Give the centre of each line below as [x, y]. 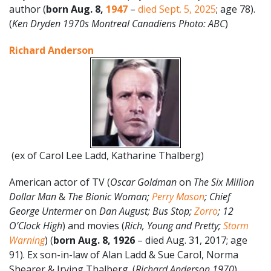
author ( [28, 9]
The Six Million [224, 182]
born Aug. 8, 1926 [95, 240]
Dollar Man [34, 196]
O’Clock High [36, 225]
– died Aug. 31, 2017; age [192, 240]
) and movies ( [93, 225]
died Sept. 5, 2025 [177, 9]
